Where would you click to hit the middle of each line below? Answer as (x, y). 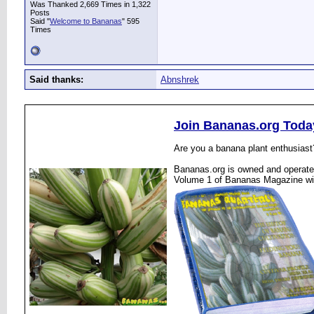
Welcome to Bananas (86, 21)
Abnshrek (180, 80)
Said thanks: (56, 80)
